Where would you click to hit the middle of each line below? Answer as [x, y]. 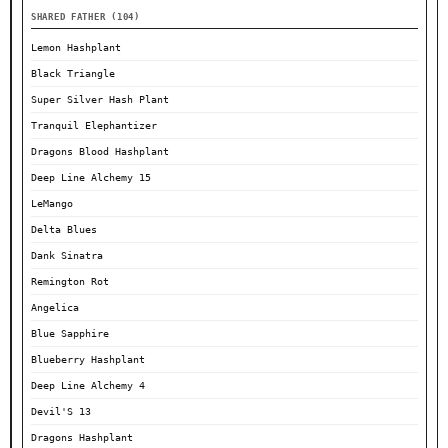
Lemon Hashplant [76, 48]
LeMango [52, 204]
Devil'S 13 [61, 412]
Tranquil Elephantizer [94, 126]
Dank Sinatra [67, 256]
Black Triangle [73, 74]
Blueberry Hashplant [88, 360]
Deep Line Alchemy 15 [91, 178]
